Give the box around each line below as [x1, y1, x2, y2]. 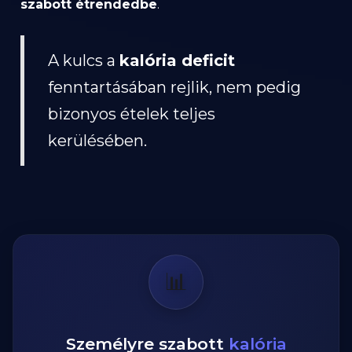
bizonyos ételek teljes [48, 104, 215, 123]
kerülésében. [48, 131, 147, 150]
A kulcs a [48, 51, 119, 70]
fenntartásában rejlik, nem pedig [48, 78, 301, 97]
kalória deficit [119, 51, 235, 70]
